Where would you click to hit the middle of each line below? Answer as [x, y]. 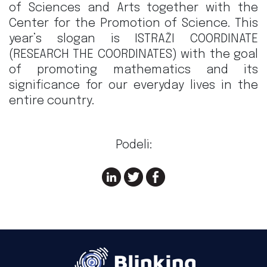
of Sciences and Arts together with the [133, 8]
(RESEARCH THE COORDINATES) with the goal [133, 55]
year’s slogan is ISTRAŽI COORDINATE [133, 39]
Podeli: [133, 145]
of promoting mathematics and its [133, 70]
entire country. [52, 101]
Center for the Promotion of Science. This [133, 24]
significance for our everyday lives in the [133, 86]
